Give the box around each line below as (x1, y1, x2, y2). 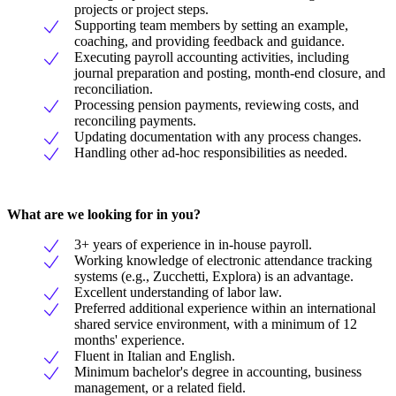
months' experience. (74, 332, 185, 348)
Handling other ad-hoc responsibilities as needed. (74, 145, 347, 161)
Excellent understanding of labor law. (74, 285, 282, 301)
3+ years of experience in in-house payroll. (74, 237, 312, 253)
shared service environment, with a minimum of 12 (74, 316, 357, 332)
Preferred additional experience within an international (74, 301, 376, 316)
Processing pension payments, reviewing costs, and (74, 97, 359, 113)
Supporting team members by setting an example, (74, 18, 348, 34)
